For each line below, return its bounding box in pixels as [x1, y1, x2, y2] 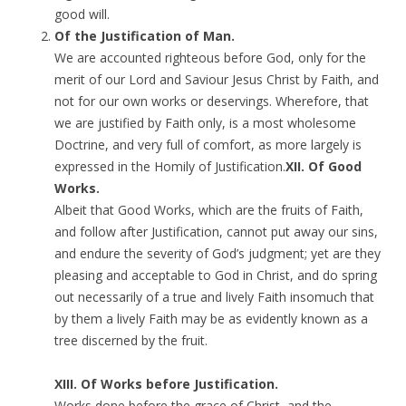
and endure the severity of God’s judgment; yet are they [54, 245, 381, 262]
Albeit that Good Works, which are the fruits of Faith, [54, 201, 363, 218]
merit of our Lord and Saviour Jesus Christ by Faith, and [54, 71, 379, 88]
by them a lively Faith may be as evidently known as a [54, 310, 368, 327]
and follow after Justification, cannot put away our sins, [54, 223, 378, 240]
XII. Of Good [285, 158, 362, 175]
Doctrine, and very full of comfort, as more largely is [54, 136, 362, 153]
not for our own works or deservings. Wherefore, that [54, 92, 369, 110]
